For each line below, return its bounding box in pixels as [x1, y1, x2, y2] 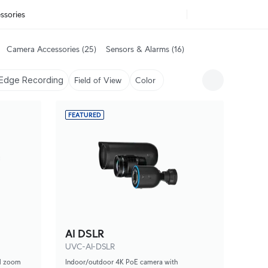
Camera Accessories [7, 44, 80, 54]
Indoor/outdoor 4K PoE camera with [65, 258, 178, 266]
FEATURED [68, 111, 101, 118]
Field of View [74, 75, 121, 85]
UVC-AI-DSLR [65, 242, 115, 251]
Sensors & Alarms [106, 44, 169, 54]
